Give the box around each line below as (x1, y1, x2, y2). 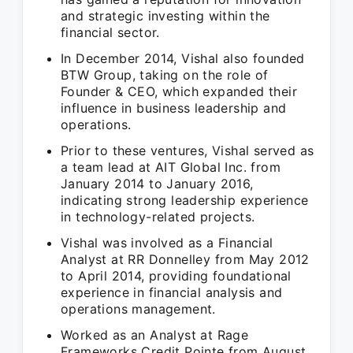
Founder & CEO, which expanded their (61, 84, 297, 99)
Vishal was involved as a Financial (61, 235, 273, 251)
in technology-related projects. (61, 209, 255, 225)
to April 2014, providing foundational (61, 268, 292, 284)
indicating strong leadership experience (61, 192, 309, 208)
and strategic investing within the (61, 8, 270, 24)
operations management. (61, 301, 216, 317)
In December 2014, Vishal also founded (61, 50, 305, 66)
